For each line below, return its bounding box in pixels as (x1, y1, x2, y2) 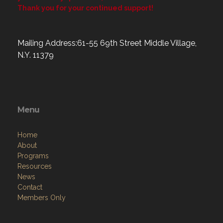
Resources (17, 162, 52, 170)
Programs (17, 152, 49, 160)
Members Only (17, 194, 66, 202)
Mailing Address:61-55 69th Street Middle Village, (17, 38, 197, 48)
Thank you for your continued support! (17, 4, 153, 12)
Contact (17, 183, 42, 191)
